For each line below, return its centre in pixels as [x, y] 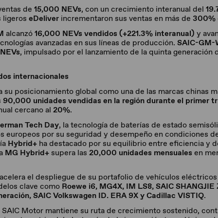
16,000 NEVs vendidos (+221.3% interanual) [115, 33]
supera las [69, 153]
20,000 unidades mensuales [141, 153]
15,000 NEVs [58, 9]
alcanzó [19, 33]
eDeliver [44, 18]
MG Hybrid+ [27, 153]
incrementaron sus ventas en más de [126, 18]
